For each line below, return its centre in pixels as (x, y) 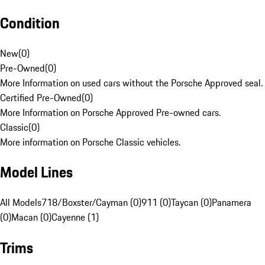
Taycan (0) (191, 203)
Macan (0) (31, 217)
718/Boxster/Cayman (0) (91, 203)
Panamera (232, 203)
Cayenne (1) (75, 217)
